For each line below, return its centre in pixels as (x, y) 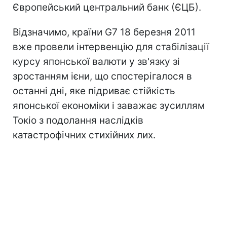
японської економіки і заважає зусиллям (109, 106)
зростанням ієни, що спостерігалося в (102, 76)
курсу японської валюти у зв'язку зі (96, 62)
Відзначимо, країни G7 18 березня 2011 (104, 32)
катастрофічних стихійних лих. (84, 135)
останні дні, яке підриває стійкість (94, 91)
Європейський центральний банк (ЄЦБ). (107, 7)
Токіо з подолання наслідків (78, 120)
